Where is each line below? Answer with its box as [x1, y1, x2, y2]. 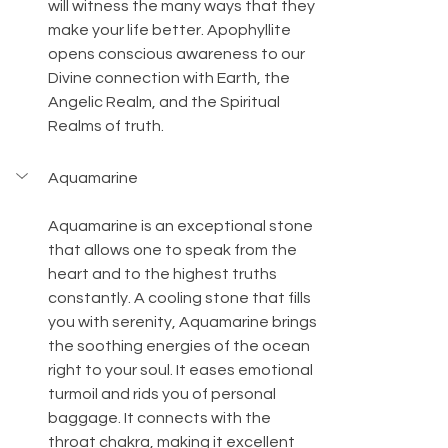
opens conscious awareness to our [48, 46, 308, 63]
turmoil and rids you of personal [48, 386, 279, 403]
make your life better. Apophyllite [48, 22, 294, 39]
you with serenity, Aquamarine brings [48, 314, 320, 331]
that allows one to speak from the [48, 242, 300, 259]
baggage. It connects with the [48, 410, 274, 427]
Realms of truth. [48, 118, 164, 135]
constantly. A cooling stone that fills [48, 290, 314, 307]
